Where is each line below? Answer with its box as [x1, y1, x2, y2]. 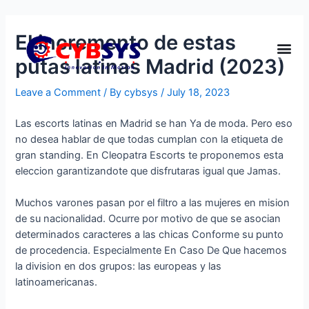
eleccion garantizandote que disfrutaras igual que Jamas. [15, 165, 281, 178]
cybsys [124, 86, 161, 99]
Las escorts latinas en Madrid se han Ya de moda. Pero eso [15, 117, 293, 130]
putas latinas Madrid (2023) [15, 54, 286, 79]
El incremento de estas [15, 30, 237, 54]
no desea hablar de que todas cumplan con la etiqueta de [15, 133, 283, 146]
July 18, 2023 [167, 86, 230, 99]
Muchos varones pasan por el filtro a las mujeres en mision [15, 197, 290, 210]
